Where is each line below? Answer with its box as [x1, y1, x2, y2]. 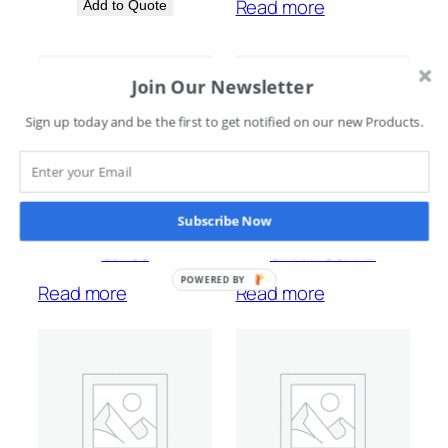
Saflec [101, 243, 149, 266]
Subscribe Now [177, 211, 272, 230]
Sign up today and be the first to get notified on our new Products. [25, 113, 424, 131]
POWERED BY [180, 273, 246, 286]
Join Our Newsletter [131, 73, 313, 99]
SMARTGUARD [269, 243, 376, 266]
